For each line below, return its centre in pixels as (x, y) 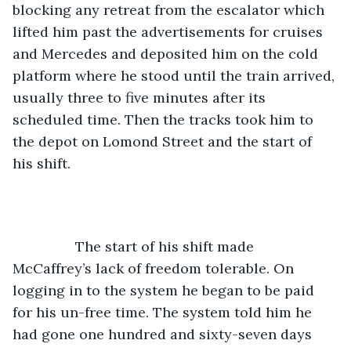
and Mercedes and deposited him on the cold (167, 53)
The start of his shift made (52, 246)
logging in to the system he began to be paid (165, 290)
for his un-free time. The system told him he (164, 312)
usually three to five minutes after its (141, 97)
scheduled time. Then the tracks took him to (165, 119)
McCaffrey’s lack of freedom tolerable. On (155, 268)
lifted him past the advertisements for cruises (170, 31)
